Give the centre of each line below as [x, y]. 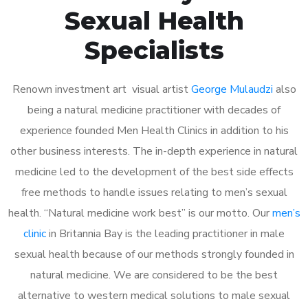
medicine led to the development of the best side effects [154, 172]
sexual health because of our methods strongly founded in [154, 254]
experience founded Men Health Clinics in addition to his [154, 130]
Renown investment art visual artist [101, 89]
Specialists [154, 50]
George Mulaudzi [232, 89]
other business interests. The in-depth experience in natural [154, 151]
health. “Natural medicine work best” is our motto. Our [140, 213]
